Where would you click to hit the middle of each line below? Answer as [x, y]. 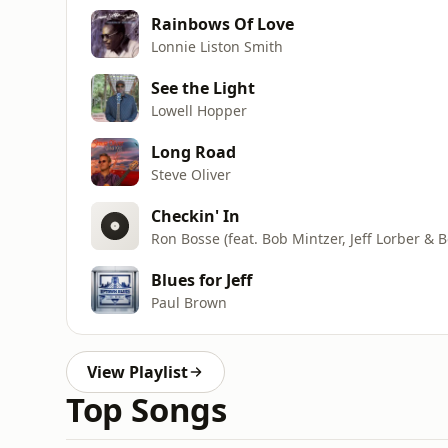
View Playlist [137, 372]
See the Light [203, 87]
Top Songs [146, 409]
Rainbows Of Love [222, 23]
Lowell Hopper [199, 110]
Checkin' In [195, 215]
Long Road [193, 151]
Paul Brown [189, 302]
